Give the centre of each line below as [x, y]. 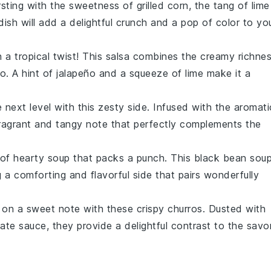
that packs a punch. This [132, 158]
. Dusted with [234, 209]
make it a [227, 73]
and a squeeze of [140, 73]
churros [185, 209]
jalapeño [76, 73]
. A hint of [31, 73]
